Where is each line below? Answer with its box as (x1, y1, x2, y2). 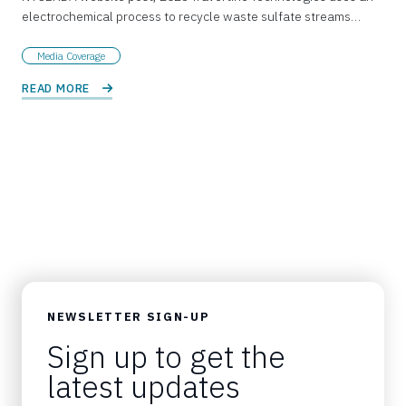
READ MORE (22, 81, 93, 97)
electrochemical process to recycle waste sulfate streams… (22, 7, 361, 24)
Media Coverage (37, 49, 105, 63)
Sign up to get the (47, 337, 285, 377)
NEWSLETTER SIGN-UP (47, 309, 209, 325)
